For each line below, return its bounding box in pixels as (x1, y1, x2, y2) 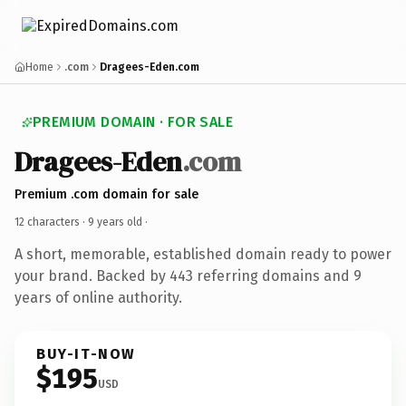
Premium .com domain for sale (14, 186, 198, 202)
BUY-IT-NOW (36, 344, 136, 362)
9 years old (88, 215, 142, 228)
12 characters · (14, 215, 88, 228)
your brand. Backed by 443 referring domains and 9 (14, 266, 362, 285)
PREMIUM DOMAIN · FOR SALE (33, 113, 233, 130)
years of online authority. (14, 288, 182, 306)
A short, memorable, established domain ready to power (14, 245, 391, 263)
